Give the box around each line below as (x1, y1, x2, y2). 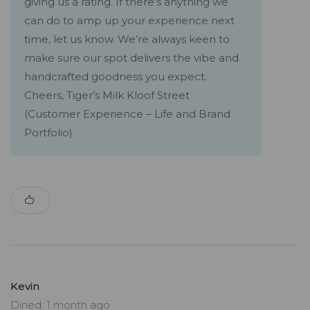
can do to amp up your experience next (24, 14, 235, 28)
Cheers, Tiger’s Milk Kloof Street (24, 89, 190, 102)
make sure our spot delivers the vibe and (24, 51, 239, 65)
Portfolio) (24, 126, 73, 140)
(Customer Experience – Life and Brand (24, 107, 230, 121)
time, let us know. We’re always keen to (24, 33, 230, 46)
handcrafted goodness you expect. (24, 70, 207, 84)
